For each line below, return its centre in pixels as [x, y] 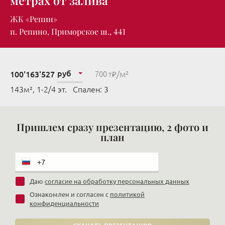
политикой [127, 194]
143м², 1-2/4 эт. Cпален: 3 [59, 89]
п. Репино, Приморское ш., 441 [68, 31]
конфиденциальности [64, 203]
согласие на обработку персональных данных [117, 181]
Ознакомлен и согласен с [70, 194]
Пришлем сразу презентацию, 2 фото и [113, 127]
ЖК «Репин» [34, 19]
